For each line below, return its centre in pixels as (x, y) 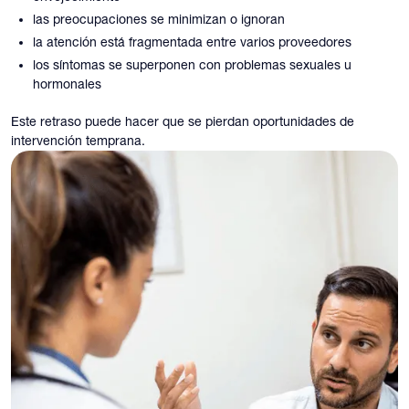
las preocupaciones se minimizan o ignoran (159, 19)
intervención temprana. (78, 140)
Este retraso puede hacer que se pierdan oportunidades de (183, 121)
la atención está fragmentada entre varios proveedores (192, 42)
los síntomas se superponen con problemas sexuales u (192, 64)
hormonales (67, 84)
